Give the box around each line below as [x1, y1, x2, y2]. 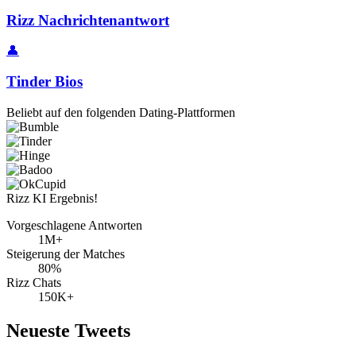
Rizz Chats [6, 275, 61, 289]
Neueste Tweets [6, 319, 130, 341]
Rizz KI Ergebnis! [6, 191, 98, 205]
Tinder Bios [6, 72, 83, 90]
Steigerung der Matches [6, 246, 125, 261]
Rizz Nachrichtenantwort [6, 11, 169, 29]
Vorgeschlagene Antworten [6, 218, 142, 232]
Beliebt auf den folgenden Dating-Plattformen [6, 105, 235, 119]
